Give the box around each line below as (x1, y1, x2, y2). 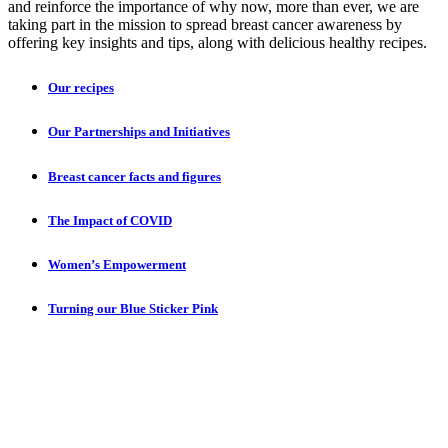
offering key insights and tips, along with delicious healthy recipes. (8, 34, 427, 51)
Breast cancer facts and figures (48, 168, 221, 184)
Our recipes (48, 80, 114, 96)
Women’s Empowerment (48, 256, 186, 272)
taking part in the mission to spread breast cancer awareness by (8, 16, 402, 33)
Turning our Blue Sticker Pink (48, 301, 218, 317)
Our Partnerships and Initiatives (48, 124, 230, 140)
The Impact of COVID (48, 212, 172, 228)
